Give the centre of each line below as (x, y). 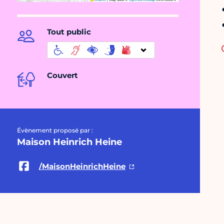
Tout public (69, 32)
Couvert (62, 75)
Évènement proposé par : (55, 130)
